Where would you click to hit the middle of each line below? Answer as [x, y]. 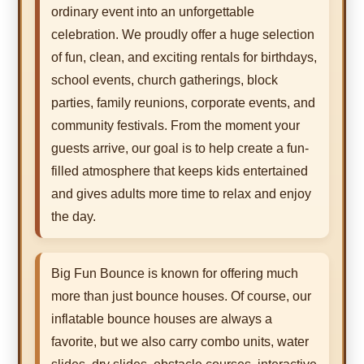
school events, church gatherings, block [165, 80]
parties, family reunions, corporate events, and [183, 103]
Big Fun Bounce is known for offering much [175, 274]
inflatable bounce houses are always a [162, 319]
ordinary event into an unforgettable [153, 12]
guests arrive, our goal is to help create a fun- [180, 149]
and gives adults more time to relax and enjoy [181, 194]
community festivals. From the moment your [175, 126]
